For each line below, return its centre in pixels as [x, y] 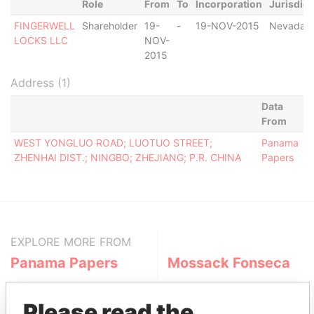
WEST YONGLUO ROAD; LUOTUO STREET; [113, 143]
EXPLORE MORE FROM [71, 242]
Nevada [287, 26]
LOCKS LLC [41, 40]
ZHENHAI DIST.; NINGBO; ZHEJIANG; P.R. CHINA [127, 157]
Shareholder [109, 26]
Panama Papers [64, 263]
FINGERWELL [44, 26]
